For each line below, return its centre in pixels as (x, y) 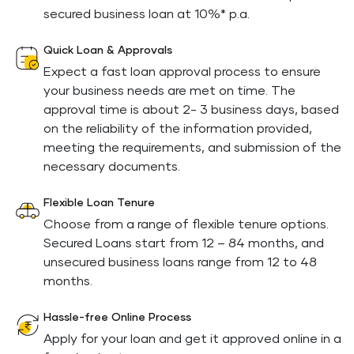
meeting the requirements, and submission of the (192, 148)
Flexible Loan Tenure (99, 203)
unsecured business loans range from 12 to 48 (180, 262)
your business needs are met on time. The (169, 91)
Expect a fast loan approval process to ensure (182, 72)
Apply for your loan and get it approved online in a (192, 339)
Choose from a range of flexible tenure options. (186, 224)
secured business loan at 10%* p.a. (147, 14)
